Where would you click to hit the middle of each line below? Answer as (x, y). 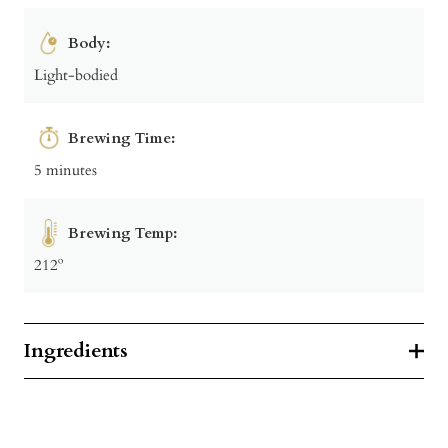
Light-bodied (76, 74)
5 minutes (65, 169)
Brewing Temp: (122, 232)
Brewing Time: (121, 137)
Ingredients (76, 350)
